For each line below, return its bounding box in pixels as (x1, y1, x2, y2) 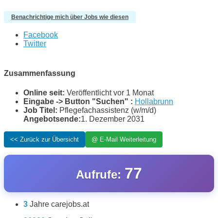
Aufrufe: (76, 167, 125, 181)
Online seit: (23, 88, 65, 97)
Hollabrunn (135, 97, 173, 106)
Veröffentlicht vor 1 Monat (67, 88, 154, 97)
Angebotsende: (23, 114, 81, 123)
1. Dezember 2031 (81, 114, 145, 123)
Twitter (23, 39, 46, 48)
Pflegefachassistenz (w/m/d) (59, 106, 156, 114)
